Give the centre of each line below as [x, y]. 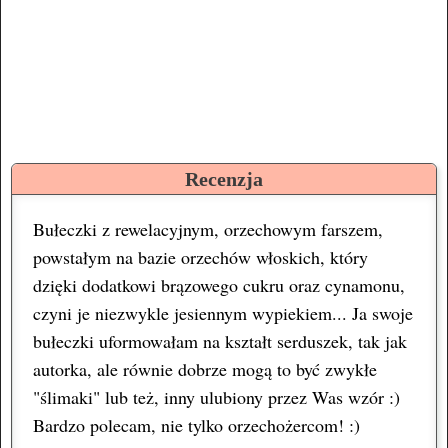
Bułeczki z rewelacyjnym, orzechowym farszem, [208, 228]
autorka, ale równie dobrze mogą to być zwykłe [205, 368]
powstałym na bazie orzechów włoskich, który [200, 256]
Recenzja [224, 178]
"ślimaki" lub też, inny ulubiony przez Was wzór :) [216, 396]
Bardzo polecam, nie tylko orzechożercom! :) [196, 424]
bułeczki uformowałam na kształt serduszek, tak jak [220, 340]
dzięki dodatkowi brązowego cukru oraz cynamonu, [219, 284]
